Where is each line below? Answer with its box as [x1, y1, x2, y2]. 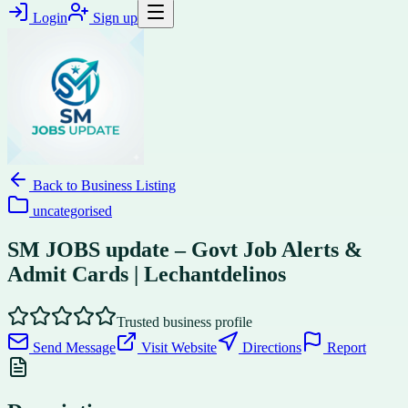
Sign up [89, 10, 138, 25]
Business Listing [81, 178, 176, 193]
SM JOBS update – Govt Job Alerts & [7, 237, 362, 261]
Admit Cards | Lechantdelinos [7, 261, 286, 286]
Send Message [29, 339, 116, 355]
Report [323, 339, 366, 355]
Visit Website [138, 339, 217, 355]
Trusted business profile [117, 313, 252, 330]
